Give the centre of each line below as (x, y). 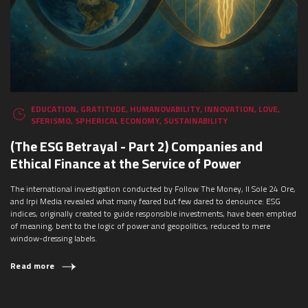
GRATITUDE (103, 109)
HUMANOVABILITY (165, 109)
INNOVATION (229, 109)
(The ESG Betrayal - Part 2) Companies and (136, 146)
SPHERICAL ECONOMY (117, 121)
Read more (33, 266)
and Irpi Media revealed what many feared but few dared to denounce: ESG (145, 201)
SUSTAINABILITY (196, 121)
